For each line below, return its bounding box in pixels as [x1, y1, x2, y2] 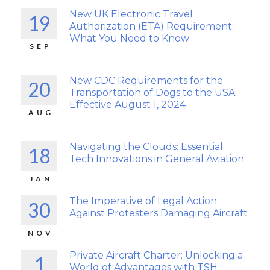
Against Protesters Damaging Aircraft [69, 207, 248, 219]
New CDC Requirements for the [69, 75, 223, 86]
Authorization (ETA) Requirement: [69, 20, 234, 32]
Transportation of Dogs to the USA [69, 87, 235, 98]
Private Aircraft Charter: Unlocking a [69, 250, 243, 261]
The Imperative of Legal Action [69, 195, 217, 207]
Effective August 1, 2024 [69, 99, 186, 110]
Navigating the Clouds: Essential [69, 141, 223, 152]
